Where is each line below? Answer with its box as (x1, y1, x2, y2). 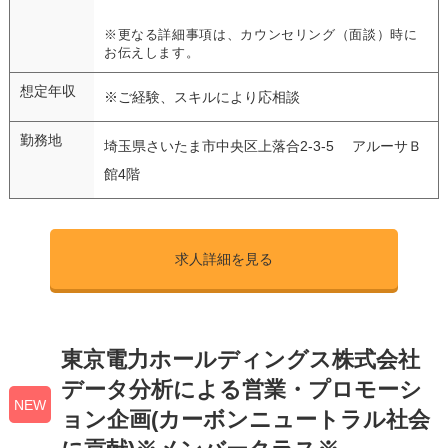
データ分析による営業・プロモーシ (60, 376, 422, 402)
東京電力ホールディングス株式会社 (60, 346, 420, 372)
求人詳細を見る (174, 250, 273, 267)
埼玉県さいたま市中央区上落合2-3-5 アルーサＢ (103, 137, 422, 154)
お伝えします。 (103, 45, 200, 60)
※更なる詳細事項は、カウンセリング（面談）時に (103, 27, 418, 42)
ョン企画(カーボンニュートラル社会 (60, 406, 430, 432)
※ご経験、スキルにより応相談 (103, 88, 300, 105)
